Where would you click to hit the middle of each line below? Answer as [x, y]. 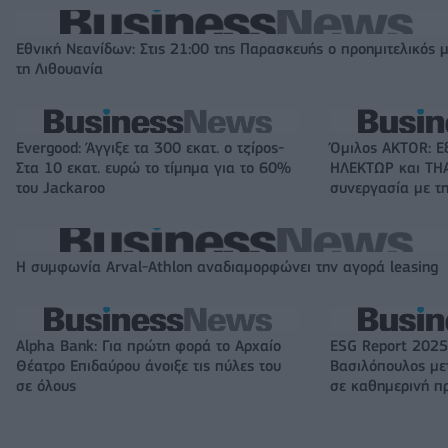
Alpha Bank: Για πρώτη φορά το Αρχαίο [148, 346]
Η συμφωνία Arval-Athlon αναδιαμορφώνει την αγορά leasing [227, 267]
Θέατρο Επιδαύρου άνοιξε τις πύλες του [148, 366]
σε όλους [46, 386]
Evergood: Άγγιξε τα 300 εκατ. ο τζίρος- [150, 148]
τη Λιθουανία [59, 69]
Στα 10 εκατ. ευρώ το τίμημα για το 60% [153, 168]
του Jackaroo [60, 188]
